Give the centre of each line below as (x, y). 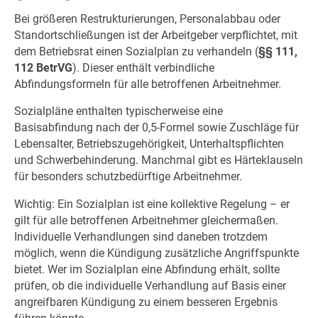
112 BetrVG (43, 67)
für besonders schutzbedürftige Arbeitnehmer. (128, 177)
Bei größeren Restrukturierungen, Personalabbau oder (147, 18)
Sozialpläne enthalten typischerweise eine (118, 111)
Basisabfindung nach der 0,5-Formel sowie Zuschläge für (156, 128)
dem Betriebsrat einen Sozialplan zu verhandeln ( (136, 51)
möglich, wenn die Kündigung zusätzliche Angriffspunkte (156, 253)
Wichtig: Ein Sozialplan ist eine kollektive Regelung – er (152, 204)
